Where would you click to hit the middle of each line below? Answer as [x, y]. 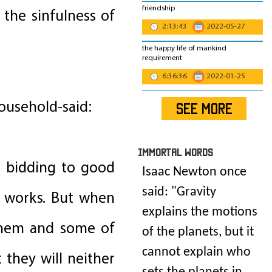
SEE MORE [204, 109]
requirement [162, 58]
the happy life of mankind [184, 48]
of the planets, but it [198, 233]
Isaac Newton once [194, 172]
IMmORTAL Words [175, 152]
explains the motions [200, 212]
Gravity [196, 192]
